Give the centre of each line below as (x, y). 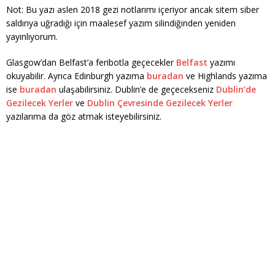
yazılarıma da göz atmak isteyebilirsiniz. (84, 116)
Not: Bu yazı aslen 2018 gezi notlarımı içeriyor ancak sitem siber (133, 10)
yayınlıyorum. (32, 37)
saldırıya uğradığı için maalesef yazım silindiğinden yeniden (121, 23)
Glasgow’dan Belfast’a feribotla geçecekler (91, 62)
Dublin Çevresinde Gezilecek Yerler (160, 103)
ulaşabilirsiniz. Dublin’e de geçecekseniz (136, 89)
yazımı (221, 62)
